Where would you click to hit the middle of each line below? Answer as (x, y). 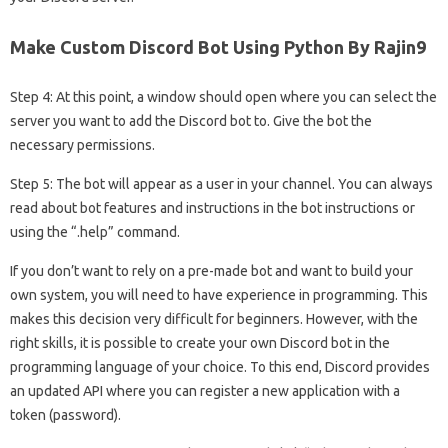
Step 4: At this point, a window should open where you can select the (223, 97)
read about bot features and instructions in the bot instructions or (212, 208)
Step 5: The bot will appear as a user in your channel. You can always (221, 184)
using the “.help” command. (95, 232)
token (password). (65, 415)
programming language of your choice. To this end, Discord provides (220, 367)
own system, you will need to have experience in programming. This (219, 295)
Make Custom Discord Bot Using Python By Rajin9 (218, 47)
